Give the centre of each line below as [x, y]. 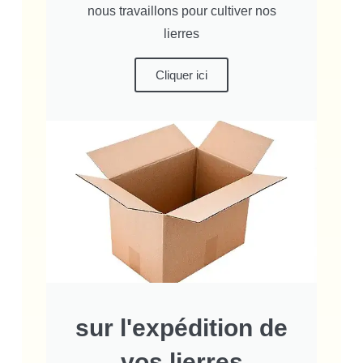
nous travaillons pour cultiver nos [181, 11]
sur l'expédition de [181, 328]
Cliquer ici [181, 75]
